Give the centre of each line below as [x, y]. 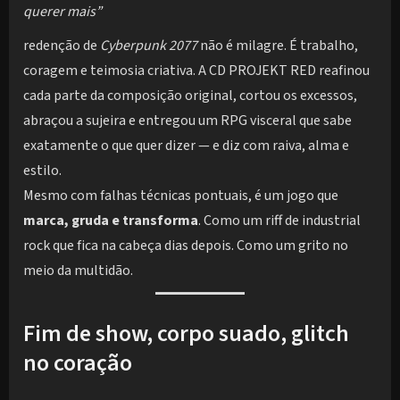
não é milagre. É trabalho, [278, 46]
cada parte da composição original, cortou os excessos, [190, 96]
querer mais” [62, 12]
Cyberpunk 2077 [149, 46]
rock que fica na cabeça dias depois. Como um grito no [186, 246]
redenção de [62, 46]
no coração [78, 363]
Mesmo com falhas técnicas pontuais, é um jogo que [181, 196]
